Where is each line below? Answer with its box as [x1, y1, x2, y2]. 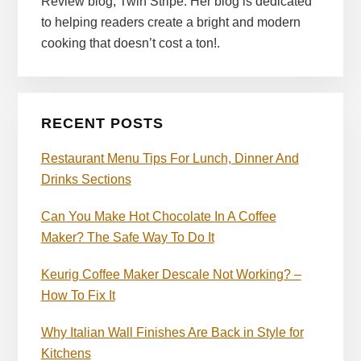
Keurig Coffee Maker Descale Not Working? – [40, 268, 301, 282]
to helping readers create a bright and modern [40, 15, 301, 29]
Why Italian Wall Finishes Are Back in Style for [40, 326, 304, 340]
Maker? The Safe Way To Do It [40, 230, 214, 245]
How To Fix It [40, 288, 115, 303]
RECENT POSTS [40, 115, 164, 132]
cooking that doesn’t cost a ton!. [40, 35, 220, 50]
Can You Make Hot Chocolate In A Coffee [40, 210, 276, 224]
